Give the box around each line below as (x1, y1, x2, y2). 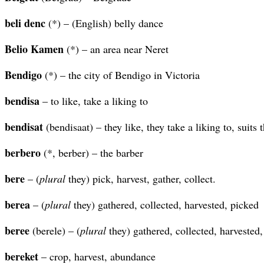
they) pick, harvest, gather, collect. (65, 171, 216, 186)
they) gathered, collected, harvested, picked (71, 197, 259, 212)
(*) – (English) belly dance (45, 15, 163, 30)
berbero (5, 144, 41, 160)
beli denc (5, 15, 45, 31)
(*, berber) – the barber (41, 145, 143, 160)
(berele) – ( (29, 223, 80, 237)
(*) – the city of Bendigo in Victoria (42, 67, 200, 82)
